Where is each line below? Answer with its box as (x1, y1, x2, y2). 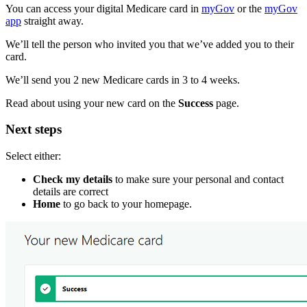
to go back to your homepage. (60, 198, 192, 210)
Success (178, 97, 213, 109)
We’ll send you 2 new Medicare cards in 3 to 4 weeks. (5, 73, 240, 86)
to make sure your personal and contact (112, 173, 284, 185)
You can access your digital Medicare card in (5, 2, 201, 14)
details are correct (33, 186, 108, 197)
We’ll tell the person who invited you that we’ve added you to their (5, 38, 294, 50)
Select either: (5, 150, 61, 162)
